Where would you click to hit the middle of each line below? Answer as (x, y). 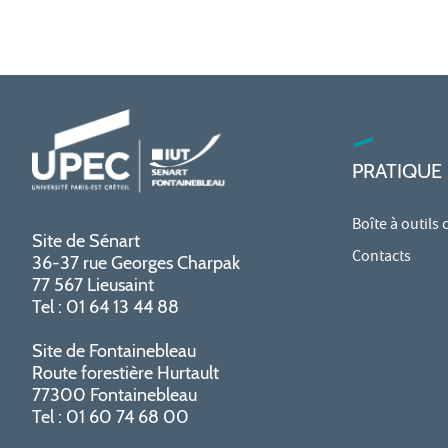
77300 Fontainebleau (114, 394)
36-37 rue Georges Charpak (136, 262)
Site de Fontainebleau (114, 350)
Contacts (381, 257)
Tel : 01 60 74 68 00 (110, 416)
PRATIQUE (397, 170)
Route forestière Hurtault (125, 372)
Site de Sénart (86, 240)
